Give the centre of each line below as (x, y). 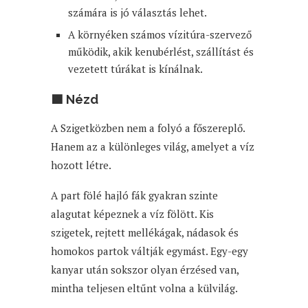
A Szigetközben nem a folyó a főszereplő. (148, 128)
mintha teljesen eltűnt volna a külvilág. (144, 288)
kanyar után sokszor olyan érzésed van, (145, 269)
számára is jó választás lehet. (137, 12)
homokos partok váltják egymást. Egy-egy (150, 251)
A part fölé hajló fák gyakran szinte (134, 195)
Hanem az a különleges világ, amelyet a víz (153, 146)
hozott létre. (81, 165)
